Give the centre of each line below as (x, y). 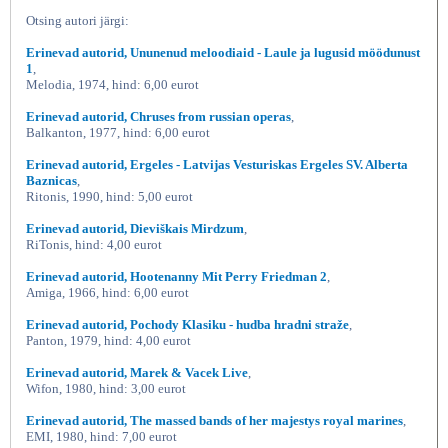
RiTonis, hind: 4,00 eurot (94, 244)
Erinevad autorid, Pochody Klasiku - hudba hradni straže (187, 324)
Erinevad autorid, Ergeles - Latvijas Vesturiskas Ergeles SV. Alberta (217, 164)
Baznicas (51, 180)
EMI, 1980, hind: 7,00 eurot (101, 436)
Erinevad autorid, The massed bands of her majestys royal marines (214, 420)
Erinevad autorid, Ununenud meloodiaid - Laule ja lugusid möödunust (223, 52)
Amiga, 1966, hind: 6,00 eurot (107, 292)
